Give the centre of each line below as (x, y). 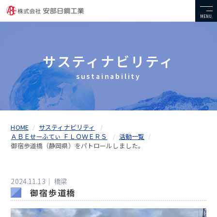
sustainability (108, 76)
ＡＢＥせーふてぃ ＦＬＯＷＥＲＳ (59, 136)
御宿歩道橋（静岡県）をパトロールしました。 (78, 146)
